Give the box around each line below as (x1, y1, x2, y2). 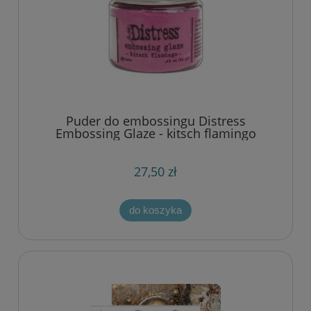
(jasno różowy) (113, 137, 198, 154)
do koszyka (129, 203, 182, 216)
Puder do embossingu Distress (65, 112, 246, 129)
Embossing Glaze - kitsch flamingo (55, 124, 256, 142)
